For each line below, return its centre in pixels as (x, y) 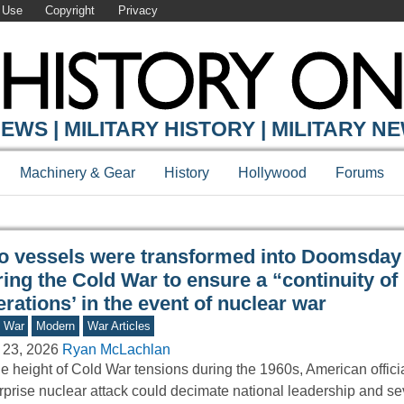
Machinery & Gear (78, 173)
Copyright (70, 11)
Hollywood (272, 173)
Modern (56, 326)
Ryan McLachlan (116, 350)
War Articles (119, 326)
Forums (360, 173)
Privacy (138, 11)
